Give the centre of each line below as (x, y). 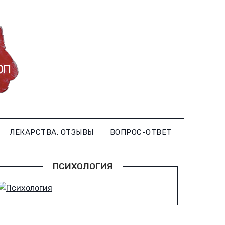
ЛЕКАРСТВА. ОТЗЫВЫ (52, 132)
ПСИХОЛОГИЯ (82, 166)
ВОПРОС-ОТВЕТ (141, 132)
